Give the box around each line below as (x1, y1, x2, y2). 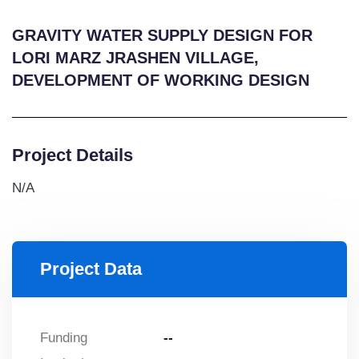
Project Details (12, 145, 133, 166)
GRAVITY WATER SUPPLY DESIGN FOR (12, 26, 313, 45)
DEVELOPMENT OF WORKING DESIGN (12, 71, 309, 90)
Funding (40, 330, 87, 346)
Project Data (40, 259, 142, 280)
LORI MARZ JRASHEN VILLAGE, (12, 49, 259, 67)
